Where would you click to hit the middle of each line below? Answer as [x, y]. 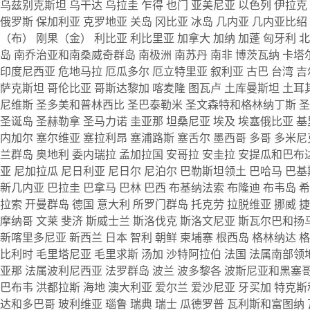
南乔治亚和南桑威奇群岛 [76, 55]
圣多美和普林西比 [82, 104]
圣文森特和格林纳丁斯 [242, 104]
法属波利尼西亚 [65, 271]
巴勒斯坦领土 [215, 171]
